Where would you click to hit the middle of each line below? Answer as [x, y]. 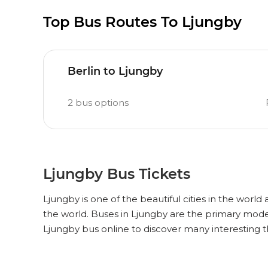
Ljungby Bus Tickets [117, 174]
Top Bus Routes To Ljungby [142, 22]
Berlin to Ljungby [115, 71]
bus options [102, 103]
